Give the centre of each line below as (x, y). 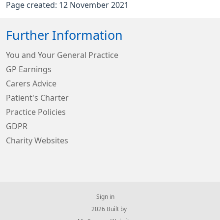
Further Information (64, 35)
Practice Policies (36, 112)
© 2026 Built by (105, 209)
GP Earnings (29, 69)
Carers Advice (31, 83)
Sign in (105, 197)
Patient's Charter (37, 97)
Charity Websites (37, 140)
